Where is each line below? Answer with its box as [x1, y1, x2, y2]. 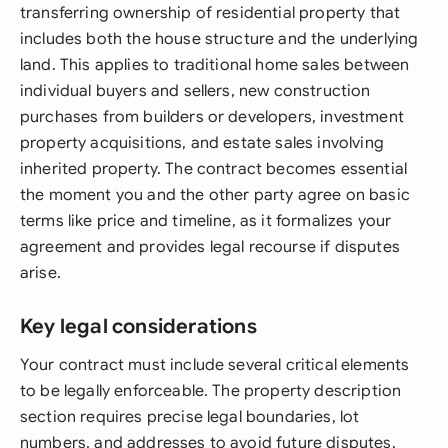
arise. [20, 263, 61, 283]
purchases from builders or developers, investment [20, 107, 404, 127]
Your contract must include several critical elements [20, 355, 410, 375]
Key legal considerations [20, 314, 257, 339]
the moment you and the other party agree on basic [20, 185, 410, 205]
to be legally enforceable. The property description [20, 381, 402, 401]
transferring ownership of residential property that [20, 3, 401, 23]
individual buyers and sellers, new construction [20, 81, 371, 101]
